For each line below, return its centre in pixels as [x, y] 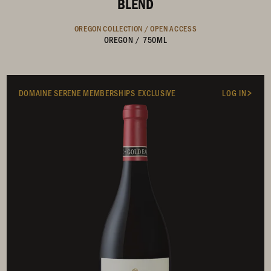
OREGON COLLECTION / [112, 28]
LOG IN [234, 93]
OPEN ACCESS [173, 28]
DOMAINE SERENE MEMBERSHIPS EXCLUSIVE [97, 93]
